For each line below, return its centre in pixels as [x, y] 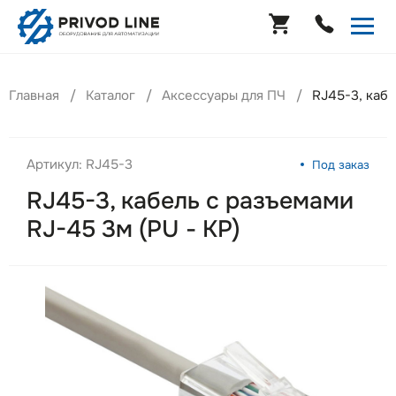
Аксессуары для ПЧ [224, 95]
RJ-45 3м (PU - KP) [133, 229]
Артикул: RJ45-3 [80, 164]
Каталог [110, 95]
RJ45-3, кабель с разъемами [190, 201]
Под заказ [341, 164]
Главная [34, 95]
